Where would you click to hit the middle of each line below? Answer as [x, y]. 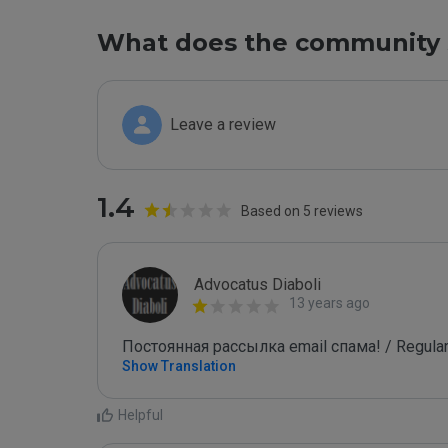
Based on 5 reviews [302, 211]
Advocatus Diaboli [257, 284]
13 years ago [329, 303]
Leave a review [223, 124]
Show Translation [179, 366]
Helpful [140, 415]
